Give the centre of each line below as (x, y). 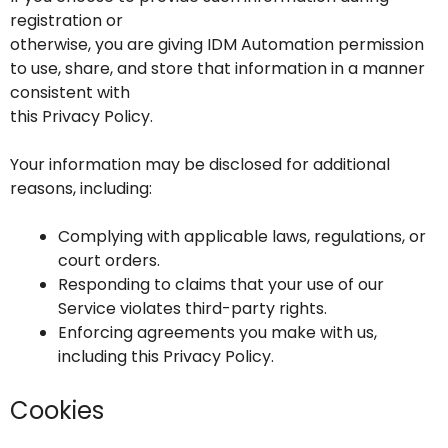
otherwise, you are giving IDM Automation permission (217, 44)
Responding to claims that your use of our (221, 284)
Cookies (57, 410)
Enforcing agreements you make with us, (217, 332)
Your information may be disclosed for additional (200, 164)
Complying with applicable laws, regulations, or (242, 236)
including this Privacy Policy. (166, 356)
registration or (66, 20)
